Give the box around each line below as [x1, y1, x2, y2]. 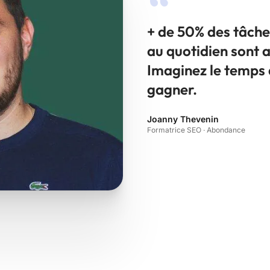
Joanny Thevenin [147, 114, 219, 125]
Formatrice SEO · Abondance [147, 125, 245, 135]
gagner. [147, 80, 197, 99]
